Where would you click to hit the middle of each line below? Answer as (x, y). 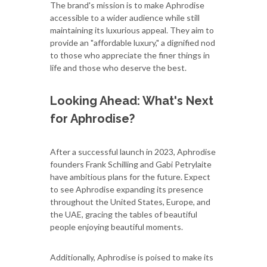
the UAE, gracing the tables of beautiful (124, 215)
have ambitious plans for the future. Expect (130, 177)
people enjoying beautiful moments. (117, 227)
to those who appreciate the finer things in (130, 55)
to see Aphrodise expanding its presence (127, 190)
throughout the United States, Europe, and (130, 202)
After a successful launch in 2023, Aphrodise (133, 152)
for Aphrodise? (92, 119)
